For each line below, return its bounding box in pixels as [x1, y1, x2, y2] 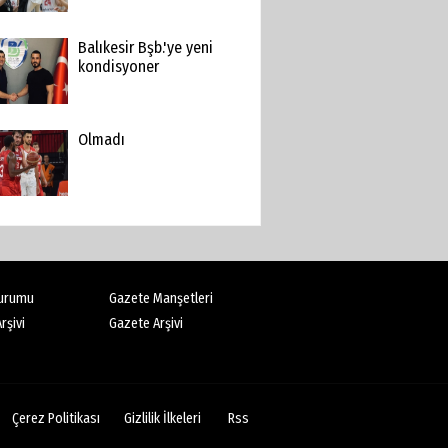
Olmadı [77, 130, 125, 149]
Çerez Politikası [12, 410, 100, 427]
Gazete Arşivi [109, 315, 184, 332]
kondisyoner [77, 57, 159, 76]
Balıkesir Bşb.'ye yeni [77, 38, 213, 57]
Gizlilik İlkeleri [124, 410, 201, 427]
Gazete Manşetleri [109, 290, 214, 307]
